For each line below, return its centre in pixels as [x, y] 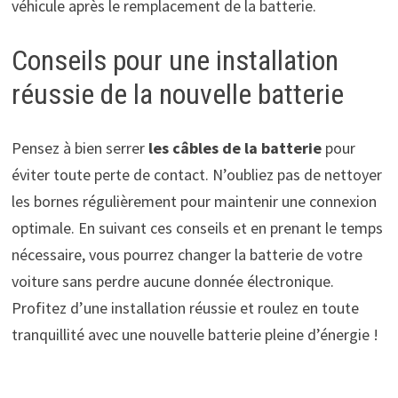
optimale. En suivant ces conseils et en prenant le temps [197, 227]
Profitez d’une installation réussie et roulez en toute [185, 307]
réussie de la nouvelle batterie [177, 95]
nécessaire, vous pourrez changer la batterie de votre [187, 254]
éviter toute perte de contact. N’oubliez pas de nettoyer [196, 174]
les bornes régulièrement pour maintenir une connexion [194, 201]
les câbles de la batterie [235, 147]
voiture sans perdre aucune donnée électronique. [172, 281]
